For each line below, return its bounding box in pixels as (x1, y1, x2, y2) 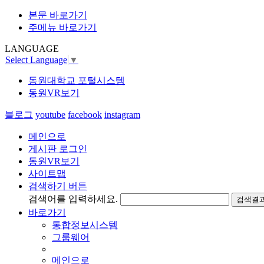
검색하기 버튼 (28, 181, 87, 192)
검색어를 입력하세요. (28, 194, 118, 204)
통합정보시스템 (52, 220, 118, 230)
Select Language (5, 55, 67, 65)
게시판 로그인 (28, 144, 87, 154)
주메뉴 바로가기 (28, 22, 97, 32)
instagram (104, 110, 140, 120)
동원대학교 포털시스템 (28, 75, 125, 86)
